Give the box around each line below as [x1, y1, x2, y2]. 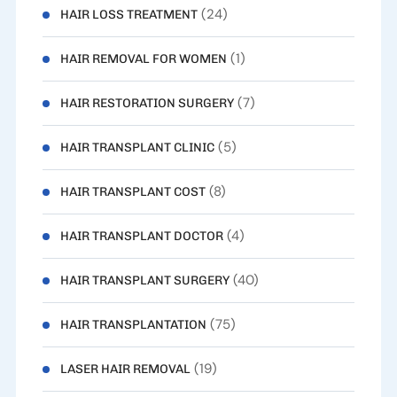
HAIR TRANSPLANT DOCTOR [59, 229, 223, 245]
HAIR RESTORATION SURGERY [59, 96, 234, 112]
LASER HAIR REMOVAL [59, 362, 191, 378]
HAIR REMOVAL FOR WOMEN [59, 51, 227, 67]
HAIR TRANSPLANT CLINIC [59, 140, 214, 156]
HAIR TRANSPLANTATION [59, 317, 206, 333]
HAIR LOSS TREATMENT [59, 7, 198, 23]
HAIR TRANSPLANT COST [59, 184, 206, 200]
